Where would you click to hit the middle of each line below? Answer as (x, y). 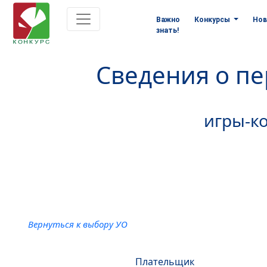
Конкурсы (213, 20)
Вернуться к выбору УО (77, 224)
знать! (168, 30)
